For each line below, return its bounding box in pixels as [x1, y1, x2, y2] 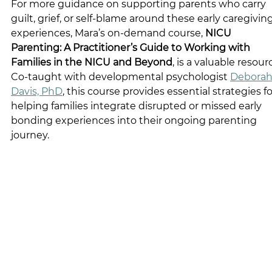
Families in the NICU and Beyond [11, 56, 172, 68]
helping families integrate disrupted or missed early [11, 100, 264, 112]
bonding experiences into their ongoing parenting [11, 114, 259, 126]
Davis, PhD [11, 85, 63, 97]
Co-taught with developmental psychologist [11, 70, 230, 83]
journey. [11, 129, 49, 141]
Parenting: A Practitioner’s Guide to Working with [11, 41, 253, 53]
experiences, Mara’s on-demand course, [11, 27, 205, 39]
